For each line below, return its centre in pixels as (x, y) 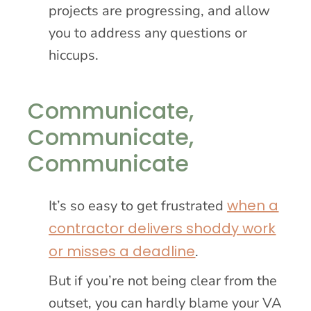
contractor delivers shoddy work (162, 228)
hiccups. (74, 55)
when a (253, 205)
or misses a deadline (122, 251)
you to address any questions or (148, 33)
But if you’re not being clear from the (163, 280)
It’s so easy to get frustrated (138, 205)
